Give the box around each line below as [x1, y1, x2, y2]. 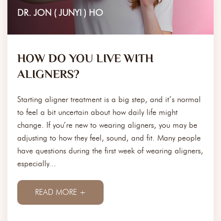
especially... [17, 158, 56, 168]
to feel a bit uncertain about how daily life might [17, 107, 178, 117]
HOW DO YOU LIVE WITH [17, 50, 153, 69]
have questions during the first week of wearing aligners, [17, 146, 203, 155]
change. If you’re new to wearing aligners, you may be [17, 120, 197, 130]
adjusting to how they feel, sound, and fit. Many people [17, 133, 201, 143]
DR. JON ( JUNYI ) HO [17, 7, 103, 18]
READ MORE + [35, 187, 86, 197]
